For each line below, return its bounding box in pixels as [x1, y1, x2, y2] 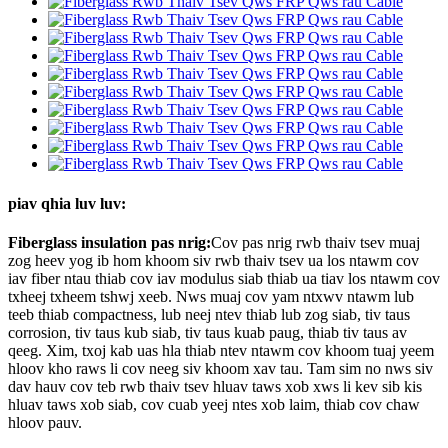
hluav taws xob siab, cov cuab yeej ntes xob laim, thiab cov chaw [8, 395, 420, 413]
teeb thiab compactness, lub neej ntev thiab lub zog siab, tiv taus [8, 305, 410, 323]
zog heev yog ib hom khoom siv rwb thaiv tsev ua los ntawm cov [8, 251, 419, 269]
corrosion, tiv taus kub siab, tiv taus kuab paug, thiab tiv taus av [8, 323, 407, 341]
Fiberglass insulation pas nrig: [8, 233, 211, 251]
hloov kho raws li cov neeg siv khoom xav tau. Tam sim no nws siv [8, 359, 433, 377]
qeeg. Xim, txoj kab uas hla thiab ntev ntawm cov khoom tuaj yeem [8, 341, 434, 359]
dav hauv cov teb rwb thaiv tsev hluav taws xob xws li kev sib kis [8, 377, 422, 395]
